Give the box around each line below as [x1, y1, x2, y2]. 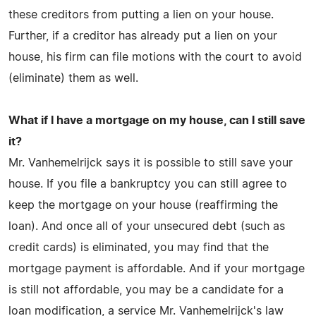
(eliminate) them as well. [8, 72, 138, 84]
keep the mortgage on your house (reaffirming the [8, 199, 278, 211]
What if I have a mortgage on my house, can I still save [8, 114, 305, 126]
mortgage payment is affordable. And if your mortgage [8, 262, 305, 274]
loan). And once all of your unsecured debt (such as [8, 220, 285, 232]
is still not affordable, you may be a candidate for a [8, 284, 284, 296]
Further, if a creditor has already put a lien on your [8, 30, 277, 42]
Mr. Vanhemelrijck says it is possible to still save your [8, 157, 293, 169]
